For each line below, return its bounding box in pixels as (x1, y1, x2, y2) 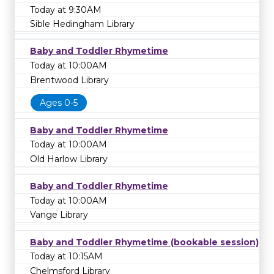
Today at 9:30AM (30, 4, 102, 15)
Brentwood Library (30, 74, 109, 86)
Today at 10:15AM (30, 251, 103, 262)
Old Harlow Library (30, 153, 108, 165)
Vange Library (30, 209, 88, 221)
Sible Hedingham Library (30, 18, 135, 30)
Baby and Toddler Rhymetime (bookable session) (30, 236, 259, 248)
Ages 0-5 (40, 97, 78, 109)
